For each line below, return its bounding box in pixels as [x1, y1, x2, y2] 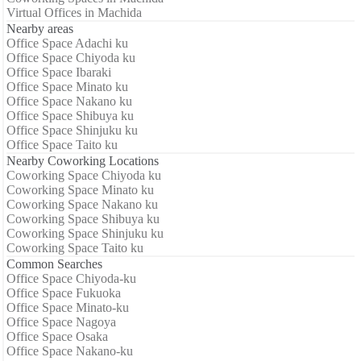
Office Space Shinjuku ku [6, 122, 138, 137]
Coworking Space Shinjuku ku [6, 226, 164, 240]
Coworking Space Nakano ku [6, 197, 158, 211]
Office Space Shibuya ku [6, 108, 134, 122]
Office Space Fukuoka [6, 285, 121, 300]
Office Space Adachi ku [6, 35, 128, 50]
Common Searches [6, 256, 102, 271]
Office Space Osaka [6, 329, 108, 343]
